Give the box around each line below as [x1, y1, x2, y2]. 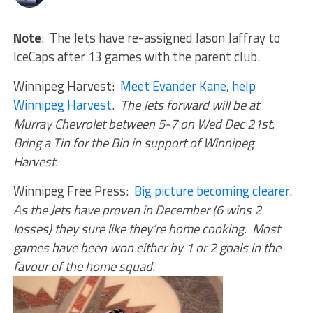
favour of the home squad [13, 256, 152, 276]
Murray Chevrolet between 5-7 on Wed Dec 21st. [13, 113, 275, 133]
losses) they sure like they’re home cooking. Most [13, 218, 280, 238]
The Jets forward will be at [119, 94, 259, 115]
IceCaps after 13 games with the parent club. [13, 46, 260, 66]
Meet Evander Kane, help [119, 75, 256, 96]
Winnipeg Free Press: [13, 180, 134, 201]
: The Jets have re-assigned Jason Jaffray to [41, 27, 280, 48]
